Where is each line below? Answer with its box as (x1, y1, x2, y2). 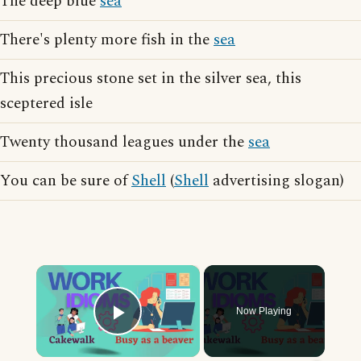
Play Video (118, 321, 234, 348)
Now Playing (236, 305, 293, 317)
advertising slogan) (209, 169, 344, 193)
